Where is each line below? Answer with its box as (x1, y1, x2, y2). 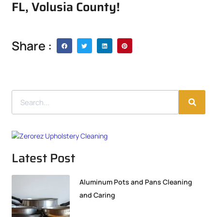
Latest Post (12, 148, 75, 168)
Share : (12, 37, 52, 54)
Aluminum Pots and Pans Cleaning (79, 177, 192, 187)
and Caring (79, 190, 115, 200)
